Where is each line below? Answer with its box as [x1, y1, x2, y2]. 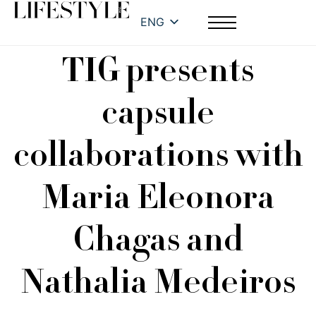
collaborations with [13, 141, 303, 176]
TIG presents [62, 56, 254, 92]
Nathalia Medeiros [20, 268, 296, 303]
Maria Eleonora [42, 183, 274, 219]
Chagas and [73, 226, 243, 261]
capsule [102, 99, 214, 134]
